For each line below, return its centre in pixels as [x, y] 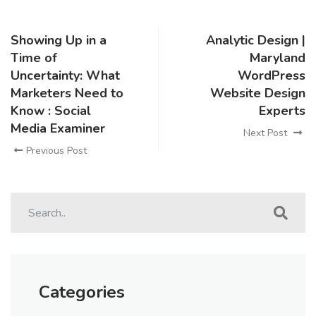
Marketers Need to [67, 93]
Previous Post [56, 151]
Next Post [267, 133]
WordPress [272, 75]
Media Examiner [58, 128]
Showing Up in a [59, 40]
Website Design [258, 93]
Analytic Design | [256, 40]
